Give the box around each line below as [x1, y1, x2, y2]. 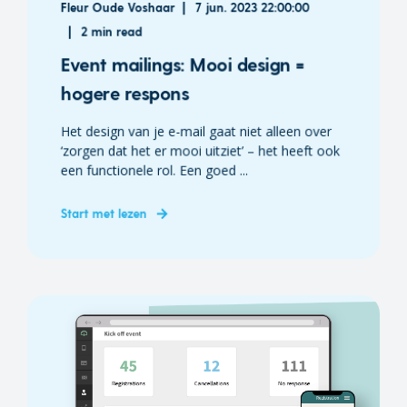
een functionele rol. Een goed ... [60, 161, 249, 180]
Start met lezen [60, 205, 147, 221]
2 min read [81, 24, 143, 39]
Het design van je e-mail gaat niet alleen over [60, 122, 332, 141]
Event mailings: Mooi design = [60, 53, 304, 75]
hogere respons [60, 82, 189, 104]
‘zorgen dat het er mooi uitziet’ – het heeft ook [60, 142, 341, 160]
